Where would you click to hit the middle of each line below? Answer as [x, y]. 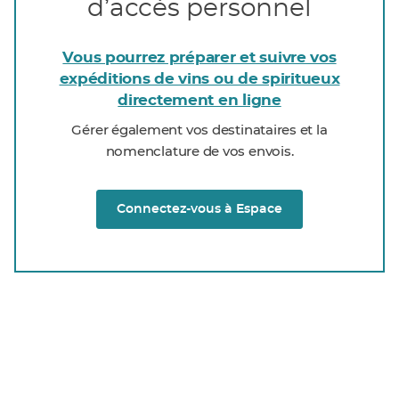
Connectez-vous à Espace [199, 209]
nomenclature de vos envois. [199, 152]
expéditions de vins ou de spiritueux [199, 79]
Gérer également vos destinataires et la [199, 130]
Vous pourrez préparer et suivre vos [199, 57]
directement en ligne [199, 100]
